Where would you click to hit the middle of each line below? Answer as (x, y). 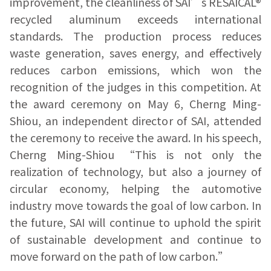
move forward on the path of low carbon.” (119, 256)
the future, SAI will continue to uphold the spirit (135, 222)
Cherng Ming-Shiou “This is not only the (135, 155)
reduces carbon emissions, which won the (135, 70)
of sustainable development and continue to (135, 239)
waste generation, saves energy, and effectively (135, 53)
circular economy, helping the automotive (135, 188)
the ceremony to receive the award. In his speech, (135, 138)
